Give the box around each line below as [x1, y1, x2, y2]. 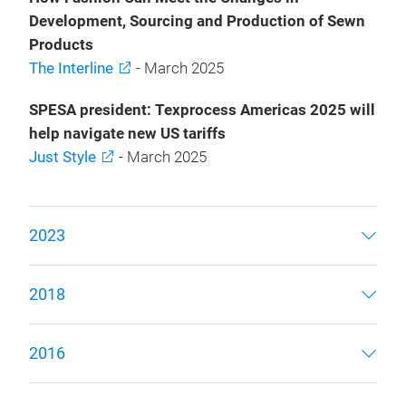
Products [29, 36, 93, 53]
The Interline [29, 60, 113, 77]
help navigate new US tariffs [29, 125, 226, 142]
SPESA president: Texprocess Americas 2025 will [29, 101, 375, 119]
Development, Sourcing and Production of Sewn [29, 13, 365, 30]
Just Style [29, 149, 96, 166]
